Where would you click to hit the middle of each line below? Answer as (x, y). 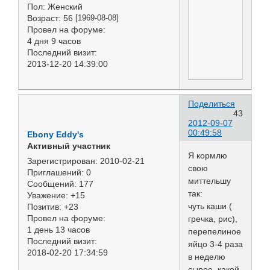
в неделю (207, 257)
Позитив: (44, 206)
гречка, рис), (213, 219)
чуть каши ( (210, 206)
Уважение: (48, 195)
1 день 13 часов (58, 229)
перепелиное (215, 232)
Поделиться (212, 104)
